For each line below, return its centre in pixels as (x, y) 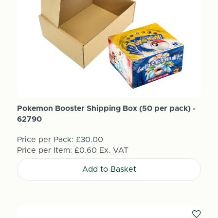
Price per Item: (45, 150)
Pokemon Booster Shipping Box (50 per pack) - (106, 108)
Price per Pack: (45, 139)
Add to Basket (109, 169)
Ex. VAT (114, 150)
